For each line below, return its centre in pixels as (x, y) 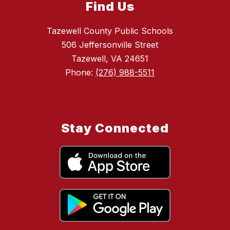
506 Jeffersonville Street (110, 45)
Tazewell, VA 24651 (110, 59)
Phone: (80, 73)
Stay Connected (115, 128)
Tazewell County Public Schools (110, 31)
